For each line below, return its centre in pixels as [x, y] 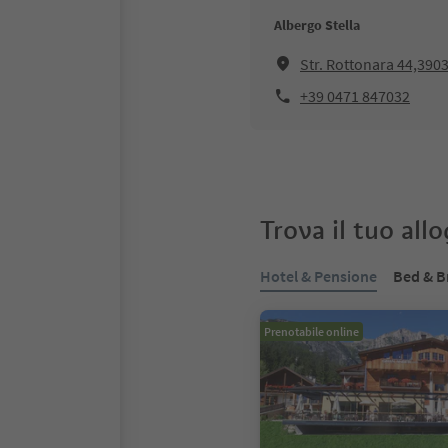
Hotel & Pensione [318, 276]
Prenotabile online [311, 331]
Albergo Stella [317, 25]
